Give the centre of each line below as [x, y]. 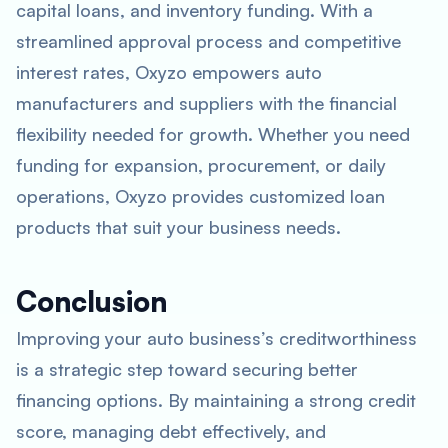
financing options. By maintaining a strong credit [216, 400]
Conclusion [91, 301]
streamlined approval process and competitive [208, 41]
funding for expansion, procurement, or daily [201, 165]
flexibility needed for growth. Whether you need [213, 134]
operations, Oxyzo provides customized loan [200, 196]
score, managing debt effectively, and [171, 431]
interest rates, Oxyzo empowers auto [169, 72]
